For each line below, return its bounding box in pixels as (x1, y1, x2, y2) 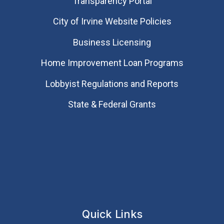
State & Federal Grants (68, 98, 156, 109)
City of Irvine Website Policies (52, 16, 171, 27)
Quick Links (81, 207, 142, 221)
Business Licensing (73, 36, 151, 47)
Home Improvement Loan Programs (40, 57, 183, 68)
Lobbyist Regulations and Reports (45, 78, 178, 89)
